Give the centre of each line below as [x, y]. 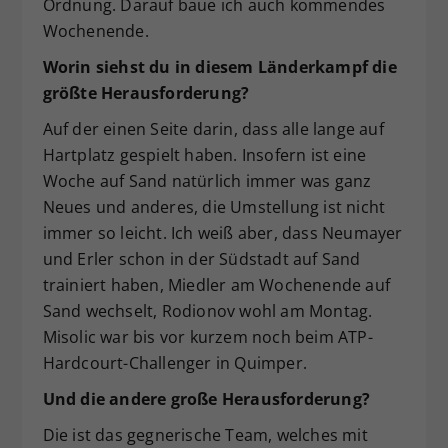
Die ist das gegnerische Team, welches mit [205, 434]
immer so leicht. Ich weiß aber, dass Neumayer [222, 232]
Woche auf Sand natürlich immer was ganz [207, 180]
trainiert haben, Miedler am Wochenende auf [216, 284]
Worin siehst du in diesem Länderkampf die [219, 66]
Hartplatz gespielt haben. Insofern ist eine [204, 154]
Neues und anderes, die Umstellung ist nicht [214, 206]
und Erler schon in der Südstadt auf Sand [201, 258]
